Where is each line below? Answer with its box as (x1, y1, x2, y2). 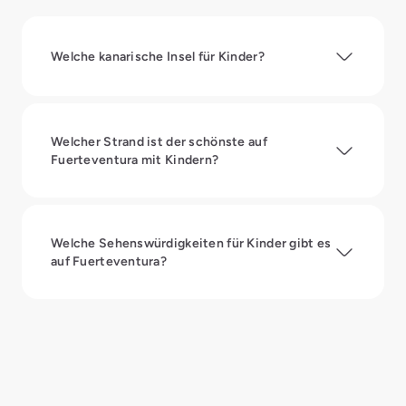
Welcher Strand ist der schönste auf (51, 133, 267, 149)
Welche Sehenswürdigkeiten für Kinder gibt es (51, 235, 332, 250)
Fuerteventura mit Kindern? (51, 151, 219, 167)
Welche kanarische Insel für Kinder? (51, 48, 265, 63)
